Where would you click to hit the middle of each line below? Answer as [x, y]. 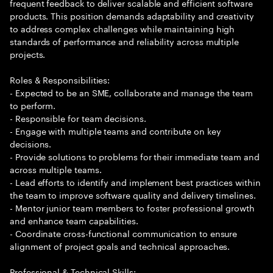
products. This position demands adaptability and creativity [132, 15]
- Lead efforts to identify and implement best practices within [135, 182]
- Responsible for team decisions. [78, 118]
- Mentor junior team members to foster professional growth [132, 207]
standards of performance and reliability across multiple [125, 41]
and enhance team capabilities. [74, 220]
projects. [28, 54]
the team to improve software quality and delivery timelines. [133, 194]
